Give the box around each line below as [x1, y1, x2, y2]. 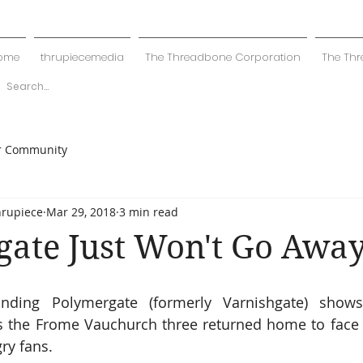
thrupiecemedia [40, 49, 124, 65]
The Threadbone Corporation [144, 49, 301, 65]
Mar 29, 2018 [46, 203, 116, 220]
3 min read [119, 203, 178, 220]
